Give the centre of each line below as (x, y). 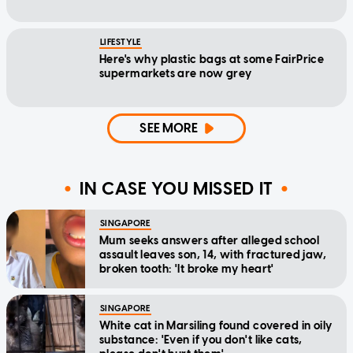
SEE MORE (169, 128)
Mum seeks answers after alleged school (209, 240)
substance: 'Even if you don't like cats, (201, 340)
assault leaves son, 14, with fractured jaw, (213, 255)
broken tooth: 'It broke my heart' (187, 269)
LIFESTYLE (121, 42)
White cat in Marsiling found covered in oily (216, 325)
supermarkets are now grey (176, 73)
